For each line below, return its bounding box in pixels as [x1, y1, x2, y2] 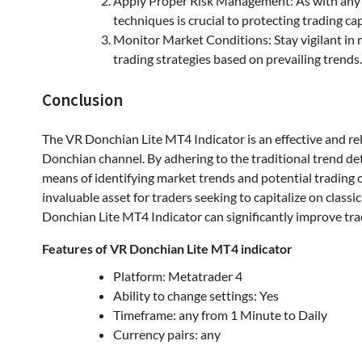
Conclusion [42, 89, 123, 111]
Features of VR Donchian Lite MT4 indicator [42, 241, 293, 257]
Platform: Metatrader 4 [113, 268, 242, 284]
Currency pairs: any [113, 326, 221, 343]
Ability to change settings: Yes [113, 288, 279, 304]
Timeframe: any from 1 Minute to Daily [113, 307, 327, 323]
